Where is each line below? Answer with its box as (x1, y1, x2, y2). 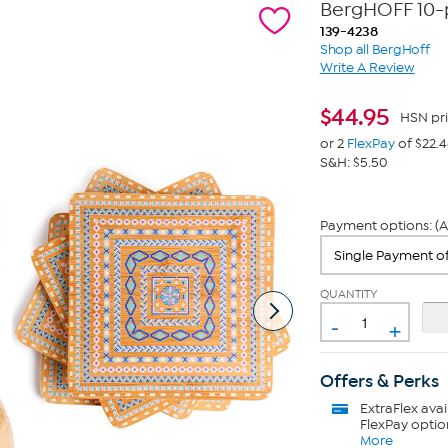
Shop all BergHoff (319, 41, 430, 58)
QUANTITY (319, 287, 378, 301)
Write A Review (319, 59, 415, 76)
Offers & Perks (319, 370, 439, 392)
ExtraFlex (359, 400, 418, 417)
